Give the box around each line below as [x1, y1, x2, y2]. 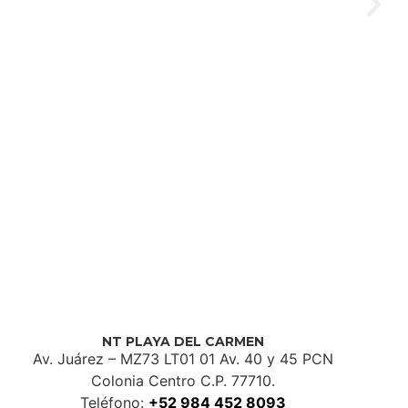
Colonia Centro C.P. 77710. [90, 372, 275, 391]
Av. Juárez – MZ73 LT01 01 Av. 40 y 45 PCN [32, 350, 333, 369]
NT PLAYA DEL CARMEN [101, 333, 264, 351]
